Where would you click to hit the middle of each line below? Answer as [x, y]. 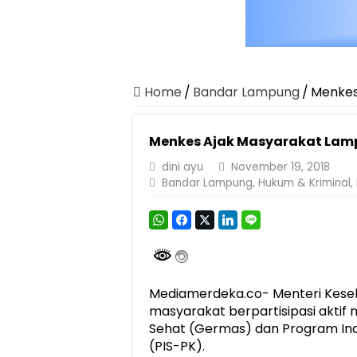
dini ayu [182, 167]
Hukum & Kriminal [304, 182]
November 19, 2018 [280, 167]
